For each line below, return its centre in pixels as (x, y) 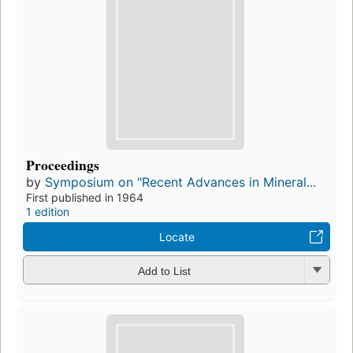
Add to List (164, 271)
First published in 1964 (85, 198)
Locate (176, 237)
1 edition (48, 212)
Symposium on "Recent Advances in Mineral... (180, 182)
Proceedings (63, 165)
